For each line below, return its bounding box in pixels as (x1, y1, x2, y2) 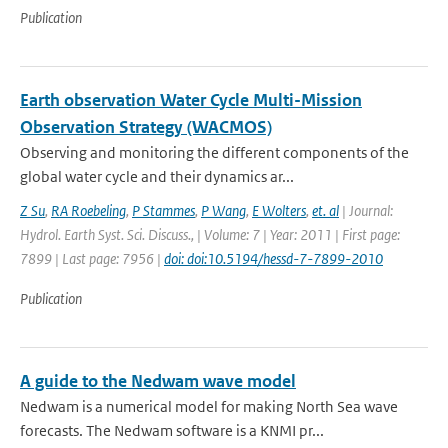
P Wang (201, 201, 246, 220)
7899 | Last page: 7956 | (20, 249, 164, 268)
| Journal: (339, 201, 393, 220)
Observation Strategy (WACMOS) (20, 116, 272, 138)
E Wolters (252, 201, 306, 220)
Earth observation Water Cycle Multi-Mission (20, 89, 362, 111)
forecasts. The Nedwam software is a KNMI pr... (20, 421, 324, 440)
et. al (312, 201, 339, 220)
